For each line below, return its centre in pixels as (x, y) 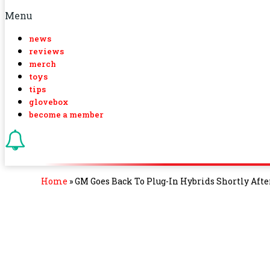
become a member (66, 115)
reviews (46, 51)
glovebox (49, 102)
